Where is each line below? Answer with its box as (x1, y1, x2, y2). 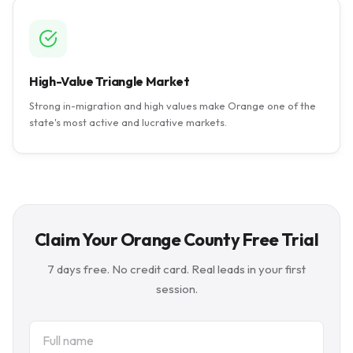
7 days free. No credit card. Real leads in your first (47, 262, 306, 277)
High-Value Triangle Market (29, 73, 190, 89)
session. (155, 281, 198, 296)
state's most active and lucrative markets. (29, 116, 227, 128)
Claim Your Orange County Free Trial (34, 229, 319, 251)
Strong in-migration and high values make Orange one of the (29, 99, 316, 112)
